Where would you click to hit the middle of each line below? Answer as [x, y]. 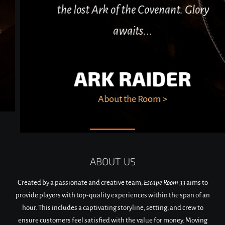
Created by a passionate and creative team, [80, 183]
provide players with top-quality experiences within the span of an [113, 195]
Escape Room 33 [165, 183]
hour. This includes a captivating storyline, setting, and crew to [113, 208]
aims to [197, 183]
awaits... [123, 31]
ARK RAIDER [123, 78]
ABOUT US [113, 161]
